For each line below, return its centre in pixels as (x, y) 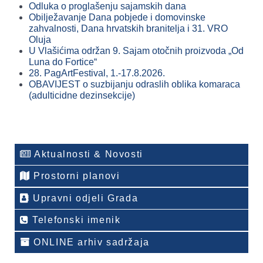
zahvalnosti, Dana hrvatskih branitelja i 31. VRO (128, 29)
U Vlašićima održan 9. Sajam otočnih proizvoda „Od (136, 51)
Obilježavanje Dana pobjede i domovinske (117, 18)
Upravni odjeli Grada (84, 198)
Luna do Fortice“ (63, 62)
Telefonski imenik (75, 220)
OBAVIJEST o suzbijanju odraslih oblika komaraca (134, 85)
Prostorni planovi (75, 176)
